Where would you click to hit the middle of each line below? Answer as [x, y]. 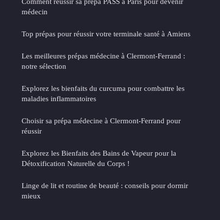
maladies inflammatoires [59, 98]
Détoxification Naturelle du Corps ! [76, 163]
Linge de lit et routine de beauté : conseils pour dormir [105, 185]
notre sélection [44, 66]
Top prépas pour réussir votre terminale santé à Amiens [106, 33]
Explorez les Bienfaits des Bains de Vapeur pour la [99, 153]
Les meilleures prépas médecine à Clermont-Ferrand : [103, 55]
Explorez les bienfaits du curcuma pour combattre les [103, 88]
